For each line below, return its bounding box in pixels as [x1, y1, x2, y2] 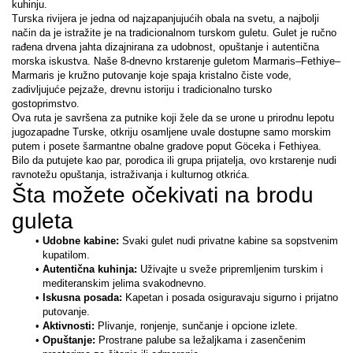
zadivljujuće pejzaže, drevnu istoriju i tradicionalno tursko [12, 84, 272, 96]
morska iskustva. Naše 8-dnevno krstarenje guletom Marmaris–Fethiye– [12, 55, 340, 68]
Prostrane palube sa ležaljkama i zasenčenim [95, 334, 306, 347]
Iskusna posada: [42, 292, 122, 304]
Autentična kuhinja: [42, 263, 137, 276]
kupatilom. [43, 249, 90, 262]
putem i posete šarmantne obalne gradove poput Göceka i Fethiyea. [12, 140, 321, 153]
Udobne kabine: [42, 235, 119, 247]
